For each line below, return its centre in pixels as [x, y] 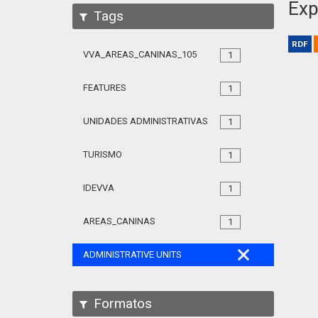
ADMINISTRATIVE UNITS [132, 254]
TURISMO [103, 154]
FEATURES [105, 88]
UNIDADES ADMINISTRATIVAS [146, 121]
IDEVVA [99, 188]
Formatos [121, 303]
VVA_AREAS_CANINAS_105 [140, 54]
